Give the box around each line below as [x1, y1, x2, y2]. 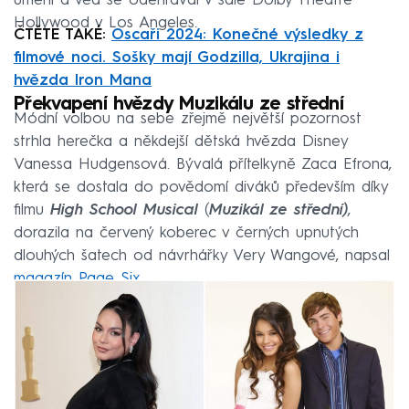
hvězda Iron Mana [14, 73, 152, 89]
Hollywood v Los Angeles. [14, 16, 197, 32]
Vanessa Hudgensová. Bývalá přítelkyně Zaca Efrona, [14, 157, 392, 173]
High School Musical [50, 203, 198, 219]
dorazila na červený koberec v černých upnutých [14, 225, 359, 242]
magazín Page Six [14, 271, 141, 288]
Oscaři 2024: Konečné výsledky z [111, 27, 363, 44]
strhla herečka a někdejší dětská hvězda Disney [14, 134, 348, 151]
